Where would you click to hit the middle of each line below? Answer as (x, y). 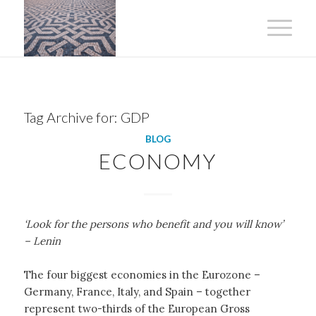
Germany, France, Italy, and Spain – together (137, 291)
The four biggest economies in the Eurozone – (142, 274)
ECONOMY (158, 161)
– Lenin (42, 241)
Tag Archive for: (72, 117)
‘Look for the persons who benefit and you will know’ (153, 224)
